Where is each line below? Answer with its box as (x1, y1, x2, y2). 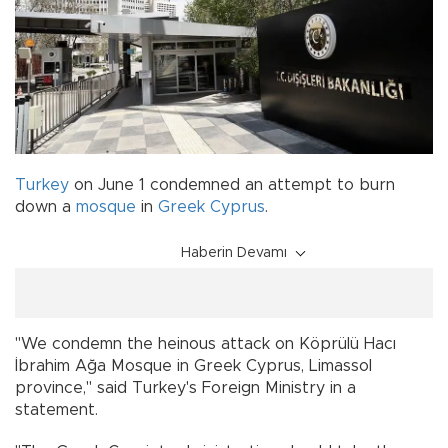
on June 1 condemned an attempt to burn (69, 177, 395, 194)
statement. (15, 402, 98, 419)
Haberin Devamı (181, 246, 287, 261)
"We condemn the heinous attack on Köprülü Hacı (15, 336, 396, 353)
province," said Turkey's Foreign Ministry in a (15, 380, 356, 397)
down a (15, 199, 76, 216)
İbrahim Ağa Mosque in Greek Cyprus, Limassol (15, 358, 372, 375)
